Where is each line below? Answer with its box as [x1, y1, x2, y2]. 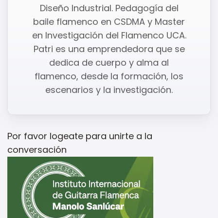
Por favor [7, 129, 50, 142]
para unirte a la [83, 129, 152, 142]
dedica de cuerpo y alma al [49, 56, 169, 69]
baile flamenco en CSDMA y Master [33, 15, 185, 28]
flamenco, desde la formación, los [35, 70, 183, 82]
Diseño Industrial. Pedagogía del [39, 1, 179, 14]
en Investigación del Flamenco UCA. [32, 29, 186, 41]
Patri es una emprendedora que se [33, 42, 185, 55]
